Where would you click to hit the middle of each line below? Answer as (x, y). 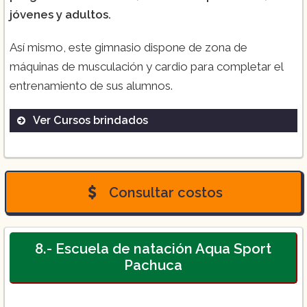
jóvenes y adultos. (60, 15)
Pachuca (153, 266)
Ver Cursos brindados (90, 121)
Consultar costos (164, 192)
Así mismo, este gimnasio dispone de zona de (128, 48)
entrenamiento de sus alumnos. (91, 86)
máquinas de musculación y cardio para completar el (146, 67)
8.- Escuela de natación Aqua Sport (153, 249)
